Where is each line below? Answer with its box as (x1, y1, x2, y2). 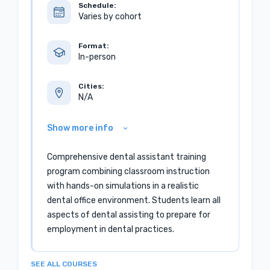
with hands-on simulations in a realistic (47, 181, 199, 191)
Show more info (47, 123, 114, 133)
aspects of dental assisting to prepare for (47, 210, 211, 220)
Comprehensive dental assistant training (47, 152, 207, 162)
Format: (78, 42, 110, 50)
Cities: (78, 82, 105, 90)
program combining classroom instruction (47, 166, 210, 177)
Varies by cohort (78, 11, 142, 22)
